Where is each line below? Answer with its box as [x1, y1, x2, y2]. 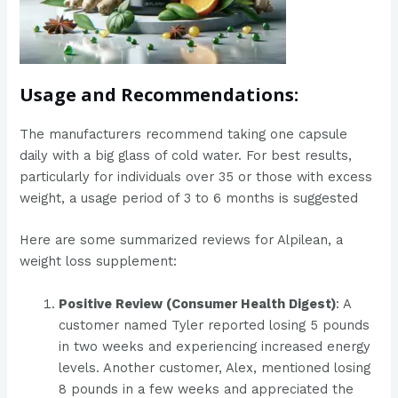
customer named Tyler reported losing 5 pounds [59, 316, 370, 333]
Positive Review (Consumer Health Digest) [59, 295, 337, 312]
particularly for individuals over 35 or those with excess [20, 169, 373, 186]
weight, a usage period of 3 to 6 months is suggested [20, 190, 359, 207]
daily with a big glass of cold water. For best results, [20, 147, 353, 164]
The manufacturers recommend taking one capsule [20, 126, 348, 143]
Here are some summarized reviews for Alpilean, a [20, 232, 344, 249]
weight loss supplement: [20, 253, 178, 270]
